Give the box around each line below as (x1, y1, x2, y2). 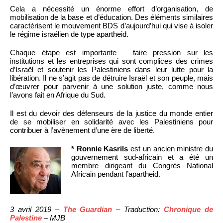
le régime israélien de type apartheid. (10, 30, 128, 39)
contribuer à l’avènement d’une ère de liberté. (10, 126, 155, 135)
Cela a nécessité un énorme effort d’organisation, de (10, 4, 213, 13)
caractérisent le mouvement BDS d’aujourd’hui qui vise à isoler (10, 21, 213, 30)
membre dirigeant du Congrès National (71, 161, 213, 170)
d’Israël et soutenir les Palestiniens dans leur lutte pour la (10, 65, 213, 74)
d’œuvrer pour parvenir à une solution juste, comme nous (10, 82, 213, 91)
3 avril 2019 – (10, 205, 63, 214)
